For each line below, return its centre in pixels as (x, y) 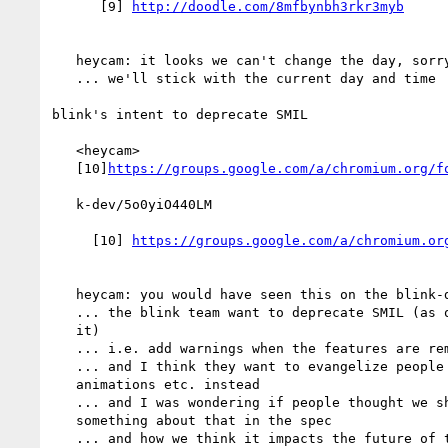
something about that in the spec (64, 420)
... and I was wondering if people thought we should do (64, 402)
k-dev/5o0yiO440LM (64, 204)
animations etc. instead (64, 384)
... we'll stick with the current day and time (64, 78)
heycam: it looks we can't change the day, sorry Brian (64, 60)
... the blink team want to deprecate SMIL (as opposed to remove (64, 312)
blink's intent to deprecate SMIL (180, 114)
